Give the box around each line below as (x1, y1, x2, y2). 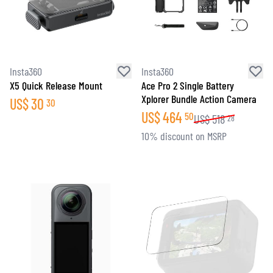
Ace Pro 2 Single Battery (141, 79, 234, 92)
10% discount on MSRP (141, 129, 227, 143)
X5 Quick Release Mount (10, 79, 102, 92)
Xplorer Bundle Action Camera (141, 92, 257, 105)
